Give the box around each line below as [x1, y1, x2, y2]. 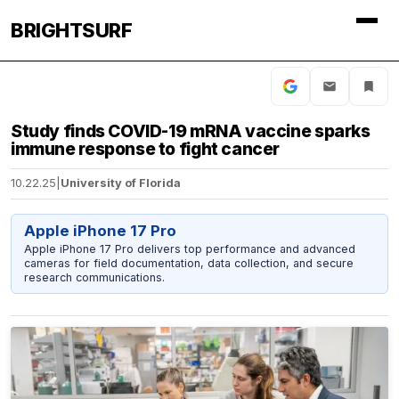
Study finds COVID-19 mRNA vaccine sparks [11, 120, 370, 142]
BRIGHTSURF [11, 19, 132, 42]
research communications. [23, 270, 165, 284]
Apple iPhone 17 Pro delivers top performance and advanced [23, 241, 355, 256]
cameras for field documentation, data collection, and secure [23, 256, 354, 270]
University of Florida [61, 176, 181, 191]
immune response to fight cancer [11, 138, 281, 159]
